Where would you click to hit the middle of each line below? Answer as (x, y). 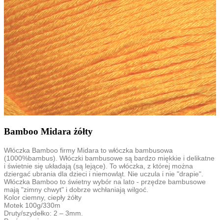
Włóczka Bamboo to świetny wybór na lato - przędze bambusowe (105, 181)
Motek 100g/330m (32, 205)
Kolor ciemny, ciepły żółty (43, 197)
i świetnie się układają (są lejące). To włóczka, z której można (98, 166)
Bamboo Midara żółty (48, 132)
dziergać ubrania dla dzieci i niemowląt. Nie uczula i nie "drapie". (104, 174)
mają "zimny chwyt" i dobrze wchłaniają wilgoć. (76, 189)
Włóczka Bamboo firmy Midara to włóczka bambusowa (88, 150)
